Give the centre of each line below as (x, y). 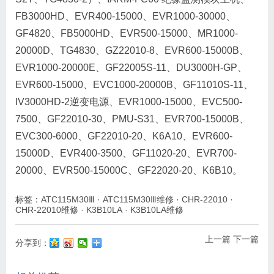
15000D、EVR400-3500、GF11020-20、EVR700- (126, 154)
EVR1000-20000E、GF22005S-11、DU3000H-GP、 (131, 68)
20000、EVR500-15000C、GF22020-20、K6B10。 (129, 171)
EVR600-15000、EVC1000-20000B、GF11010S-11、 (134, 85)
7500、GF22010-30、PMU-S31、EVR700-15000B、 (132, 119)
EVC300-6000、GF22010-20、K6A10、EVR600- (124, 136)
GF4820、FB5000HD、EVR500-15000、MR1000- (127, 34)
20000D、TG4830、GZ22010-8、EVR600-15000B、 (132, 51)
